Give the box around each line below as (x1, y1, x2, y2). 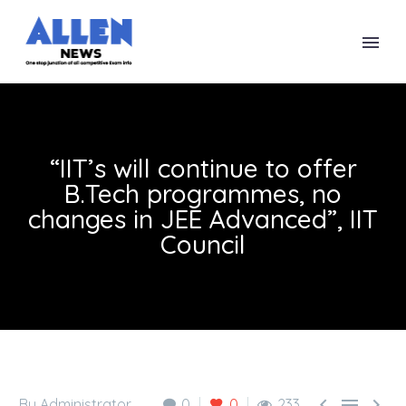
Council (160, 228, 246, 260)
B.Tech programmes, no (64, 178, 342, 209)
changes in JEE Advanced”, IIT (28, 203, 378, 235)
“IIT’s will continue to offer (49, 152, 357, 184)
